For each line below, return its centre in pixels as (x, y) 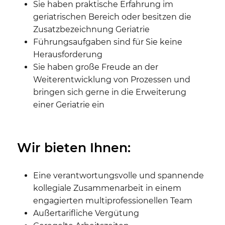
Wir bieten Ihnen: (74, 147)
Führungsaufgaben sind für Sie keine (108, 42)
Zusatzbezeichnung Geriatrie (91, 29)
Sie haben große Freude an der (96, 67)
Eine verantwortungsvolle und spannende (119, 175)
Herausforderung (68, 54)
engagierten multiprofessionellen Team (113, 200)
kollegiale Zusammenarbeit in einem (107, 188)
